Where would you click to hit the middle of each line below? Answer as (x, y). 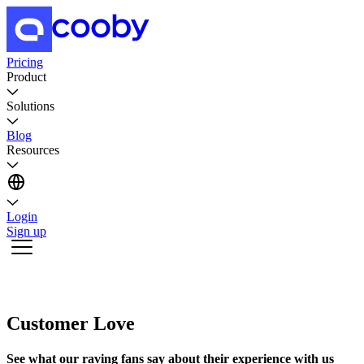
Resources (33, 150)
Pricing (25, 62)
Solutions (30, 106)
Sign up (26, 231)
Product (26, 77)
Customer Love (71, 323)
